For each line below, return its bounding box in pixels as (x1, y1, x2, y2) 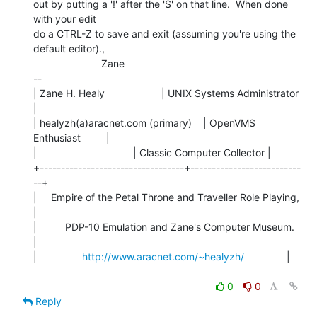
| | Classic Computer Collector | (33, 146, 271, 158)
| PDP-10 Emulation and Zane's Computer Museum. (33, 220, 294, 233)
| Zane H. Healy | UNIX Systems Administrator (33, 86, 299, 99)
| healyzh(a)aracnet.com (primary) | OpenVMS (33, 116, 255, 129)
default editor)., (33, 42, 105, 54)
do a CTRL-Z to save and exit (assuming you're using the (33, 27, 296, 40)
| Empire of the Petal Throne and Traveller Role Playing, (33, 190, 299, 203)
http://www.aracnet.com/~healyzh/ (82, 250, 244, 263)
